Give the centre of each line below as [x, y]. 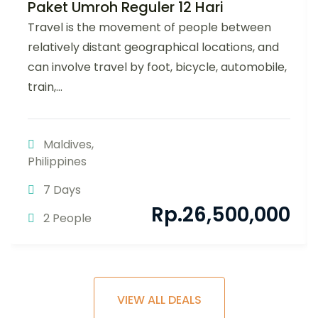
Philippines [57, 162]
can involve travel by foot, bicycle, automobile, [157, 67]
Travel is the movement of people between [149, 28]
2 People [66, 219]
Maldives [67, 145]
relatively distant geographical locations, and [153, 48]
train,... [45, 87]
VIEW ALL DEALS [159, 300]
